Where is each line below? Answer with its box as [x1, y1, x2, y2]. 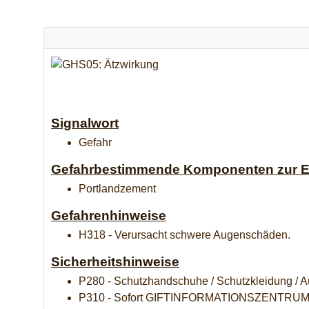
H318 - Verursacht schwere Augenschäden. [79, 228, 290, 241]
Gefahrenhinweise [51, 208, 166, 223]
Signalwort [51, 115, 119, 130]
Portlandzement [79, 182, 156, 195]
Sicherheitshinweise [51, 254, 179, 269]
